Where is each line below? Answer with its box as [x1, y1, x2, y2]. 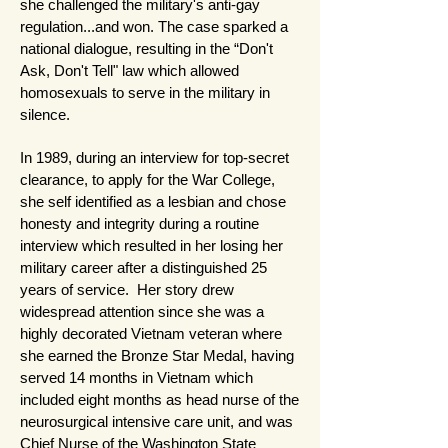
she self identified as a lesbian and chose [20, 192, 286, 210]
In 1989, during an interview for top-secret [20, 148, 289, 166]
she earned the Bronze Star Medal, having [20, 346, 294, 364]
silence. [20, 105, 70, 123]
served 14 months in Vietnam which [20, 368, 253, 386]
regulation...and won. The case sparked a [20, 17, 288, 35]
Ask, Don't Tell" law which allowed [20, 61, 239, 79]
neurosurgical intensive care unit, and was [20, 412, 293, 430]
